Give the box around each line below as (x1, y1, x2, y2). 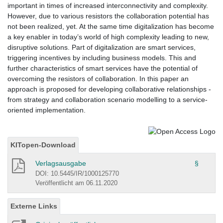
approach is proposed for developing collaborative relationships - (7, 85, 211, 94)
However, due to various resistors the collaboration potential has (7, 12, 209, 20)
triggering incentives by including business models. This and (7, 54, 196, 62)
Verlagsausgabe (35, 159, 86, 167)
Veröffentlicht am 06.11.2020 (35, 179, 117, 187)
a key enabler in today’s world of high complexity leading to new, (7, 33, 209, 41)
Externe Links (10, 202, 57, 210)
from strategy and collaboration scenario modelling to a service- (7, 96, 208, 104)
